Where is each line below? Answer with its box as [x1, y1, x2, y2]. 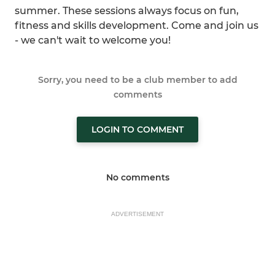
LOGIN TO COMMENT [91, 124, 184, 135]
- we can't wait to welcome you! [15, 34, 171, 46]
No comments [106, 172, 169, 183]
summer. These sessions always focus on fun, [15, 5, 239, 17]
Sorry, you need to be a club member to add [37, 74, 238, 85]
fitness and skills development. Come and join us [15, 20, 258, 31]
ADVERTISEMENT [111, 211, 164, 217]
